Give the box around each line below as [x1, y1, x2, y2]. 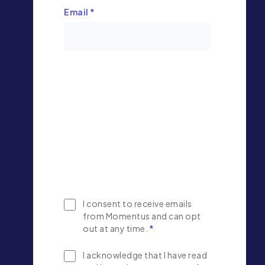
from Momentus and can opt [83, 211, 201, 222]
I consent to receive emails [83, 198, 192, 209]
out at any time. [83, 223, 148, 234]
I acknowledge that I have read [83, 250, 207, 261]
